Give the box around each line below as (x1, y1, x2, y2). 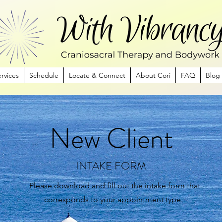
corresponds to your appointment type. (44, 195, 185, 204)
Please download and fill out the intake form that (29, 181, 200, 190)
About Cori (136, 71, 170, 80)
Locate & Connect (69, 71, 125, 80)
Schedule (29, 71, 58, 80)
